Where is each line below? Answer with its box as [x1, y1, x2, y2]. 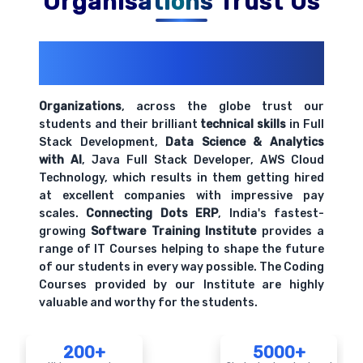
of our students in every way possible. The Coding [39, 260, 324, 275]
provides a [256, 224, 325, 239]
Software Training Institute [91, 224, 257, 239]
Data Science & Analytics [165, 135, 325, 150]
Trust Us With [200, 42, 306, 62]
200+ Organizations [39, 42, 200, 62]
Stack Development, [39, 135, 166, 150]
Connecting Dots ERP [86, 207, 219, 221]
